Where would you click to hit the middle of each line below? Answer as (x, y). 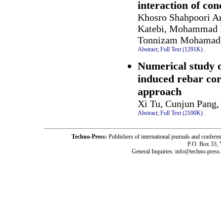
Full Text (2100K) (182, 113)
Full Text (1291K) (182, 49)
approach (160, 92)
